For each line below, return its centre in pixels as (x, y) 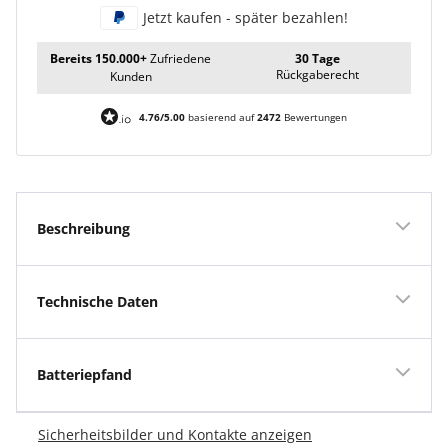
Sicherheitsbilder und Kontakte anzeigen (175, 435)
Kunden (130, 77)
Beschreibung (83, 229)
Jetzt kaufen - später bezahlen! (245, 18)
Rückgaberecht (317, 75)
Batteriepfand (84, 375)
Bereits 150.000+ (100, 59)
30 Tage (317, 59)
